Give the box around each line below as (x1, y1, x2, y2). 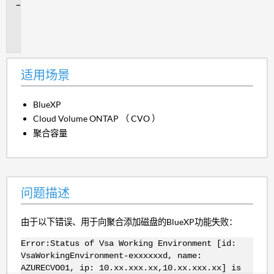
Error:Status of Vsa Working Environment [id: (20, 239, 236, 249)
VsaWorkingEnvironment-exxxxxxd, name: (20, 251, 202, 261)
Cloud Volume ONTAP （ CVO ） (33, 113, 161, 124)
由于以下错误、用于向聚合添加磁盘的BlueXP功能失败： (20, 217, 237, 228)
